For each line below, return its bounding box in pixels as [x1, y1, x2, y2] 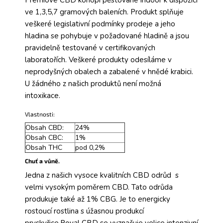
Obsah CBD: [25, 123, 64, 133]
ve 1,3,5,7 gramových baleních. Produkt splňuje [25, 7, 184, 17]
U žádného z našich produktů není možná [25, 79, 161, 89]
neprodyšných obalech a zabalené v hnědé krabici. [25, 67, 193, 77]
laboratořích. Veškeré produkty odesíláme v [25, 55, 172, 65]
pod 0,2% [75, 143, 105, 153]
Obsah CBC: [25, 133, 63, 143]
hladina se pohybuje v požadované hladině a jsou [25, 31, 189, 41]
